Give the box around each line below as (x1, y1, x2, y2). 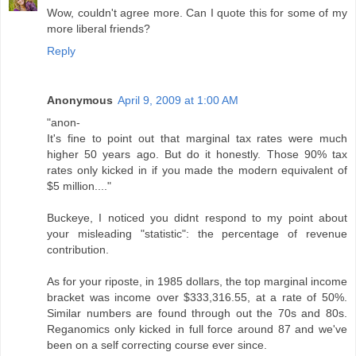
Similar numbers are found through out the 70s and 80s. (47, 307, 347, 320)
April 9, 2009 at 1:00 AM (118, 94, 238, 107)
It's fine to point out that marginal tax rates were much (47, 132, 347, 145)
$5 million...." (47, 180, 111, 193)
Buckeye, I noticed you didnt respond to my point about (47, 211, 347, 225)
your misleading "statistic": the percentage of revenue (47, 227, 347, 241)
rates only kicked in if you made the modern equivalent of (47, 164, 347, 177)
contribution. (47, 243, 109, 257)
